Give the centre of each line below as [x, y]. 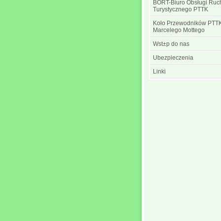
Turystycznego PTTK [181, 9]
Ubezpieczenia [173, 58]
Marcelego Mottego [179, 30]
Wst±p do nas [171, 44]
